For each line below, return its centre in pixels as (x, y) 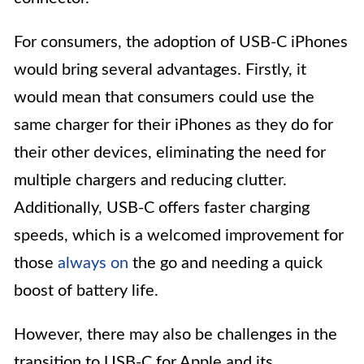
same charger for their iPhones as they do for (173, 126)
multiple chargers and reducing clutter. (150, 181)
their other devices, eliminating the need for (170, 153)
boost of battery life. (86, 291)
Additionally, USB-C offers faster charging (162, 208)
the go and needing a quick (225, 264)
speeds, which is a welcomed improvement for (179, 236)
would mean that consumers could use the (164, 98)
